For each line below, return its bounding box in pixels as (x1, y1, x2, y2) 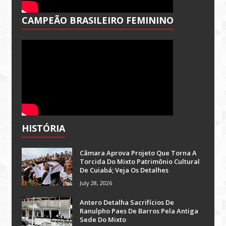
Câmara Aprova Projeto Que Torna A (80, 148, 197, 157)
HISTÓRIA (22, 122, 66, 134)
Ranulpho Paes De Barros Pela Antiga (80, 206, 199, 215)
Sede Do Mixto (80, 215, 127, 224)
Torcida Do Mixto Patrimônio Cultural (80, 157, 200, 166)
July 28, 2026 (80, 179, 112, 187)
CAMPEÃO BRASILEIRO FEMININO (22, 14, 174, 26)
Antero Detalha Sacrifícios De (80, 198, 175, 207)
